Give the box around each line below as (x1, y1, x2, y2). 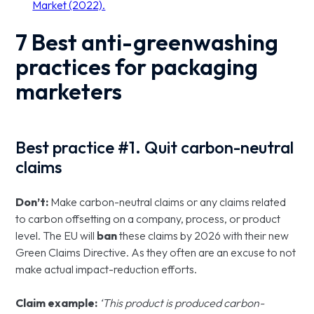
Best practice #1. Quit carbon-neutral (15, 137, 294, 158)
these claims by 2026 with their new (119, 228, 289, 243)
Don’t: (15, 195, 49, 209)
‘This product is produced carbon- (100, 296, 265, 310)
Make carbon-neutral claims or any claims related (48, 195, 287, 209)
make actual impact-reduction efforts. (15, 262, 198, 276)
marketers (15, 77, 123, 105)
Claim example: (15, 296, 98, 310)
